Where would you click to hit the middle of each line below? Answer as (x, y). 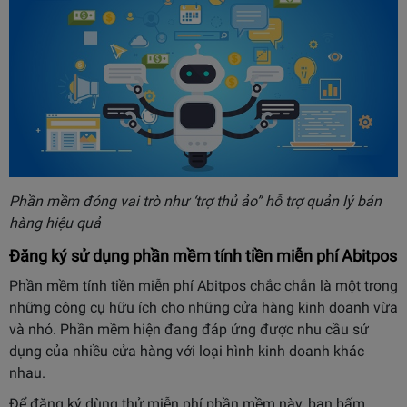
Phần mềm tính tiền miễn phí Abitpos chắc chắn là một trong (203, 286)
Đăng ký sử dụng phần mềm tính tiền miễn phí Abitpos (203, 256)
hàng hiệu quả (55, 223)
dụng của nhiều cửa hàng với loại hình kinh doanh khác (187, 352)
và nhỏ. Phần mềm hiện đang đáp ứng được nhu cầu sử (189, 330)
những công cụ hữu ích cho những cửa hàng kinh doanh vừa (203, 308)
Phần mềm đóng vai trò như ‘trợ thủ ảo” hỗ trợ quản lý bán (195, 202)
